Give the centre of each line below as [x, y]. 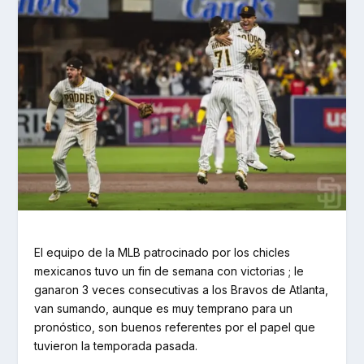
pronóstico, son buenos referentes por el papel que [175, 327]
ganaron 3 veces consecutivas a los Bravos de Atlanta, [182, 289]
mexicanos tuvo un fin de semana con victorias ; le [169, 271]
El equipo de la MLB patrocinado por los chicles [162, 252]
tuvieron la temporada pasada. [116, 345]
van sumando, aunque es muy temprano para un [164, 308]
